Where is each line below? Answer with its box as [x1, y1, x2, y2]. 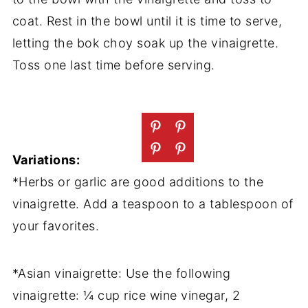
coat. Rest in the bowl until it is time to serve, [12, 13, 283, 28]
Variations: [12, 152, 80, 167]
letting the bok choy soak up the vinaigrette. [12, 35, 279, 50]
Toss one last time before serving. [12, 57, 215, 72]
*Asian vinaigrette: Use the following [12, 265, 231, 280]
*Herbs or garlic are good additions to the [12, 174, 264, 189]
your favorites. [12, 218, 100, 233]
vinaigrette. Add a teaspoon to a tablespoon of [12, 196, 294, 211]
